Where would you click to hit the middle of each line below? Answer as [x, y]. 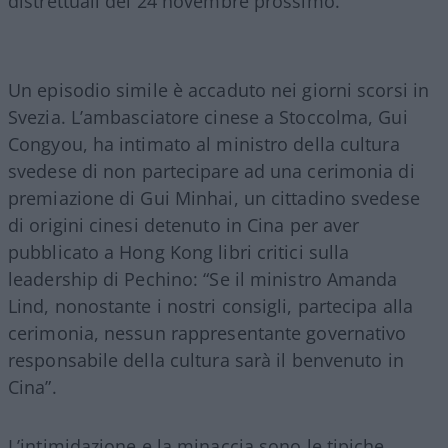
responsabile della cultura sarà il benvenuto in [206, 359]
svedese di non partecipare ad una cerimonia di [211, 170]
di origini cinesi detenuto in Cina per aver [184, 224]
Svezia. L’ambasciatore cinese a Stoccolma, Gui [208, 116]
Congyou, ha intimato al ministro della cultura [204, 143]
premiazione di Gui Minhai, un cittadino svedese [214, 197]
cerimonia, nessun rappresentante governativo [207, 332]
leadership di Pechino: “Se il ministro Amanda [203, 278]
